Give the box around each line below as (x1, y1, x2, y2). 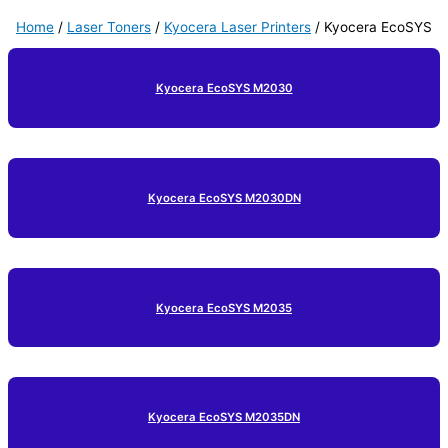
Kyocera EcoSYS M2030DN (147, 190, 301, 205)
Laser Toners (67, 18, 151, 35)
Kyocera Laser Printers (164, 18, 311, 35)
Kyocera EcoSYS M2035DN (148, 410, 300, 425)
